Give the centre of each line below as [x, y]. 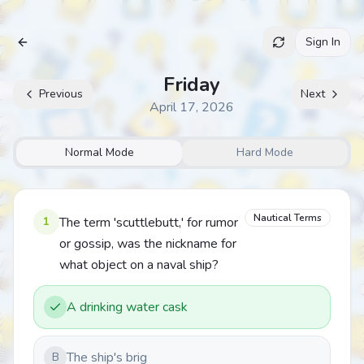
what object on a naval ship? [139, 265]
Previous [61, 94]
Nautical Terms [288, 218]
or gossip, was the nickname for [148, 244]
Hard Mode [265, 152]
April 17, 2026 [192, 107]
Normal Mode [99, 152]
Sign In [323, 42]
